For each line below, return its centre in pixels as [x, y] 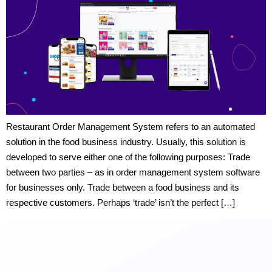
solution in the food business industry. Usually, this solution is [126, 142]
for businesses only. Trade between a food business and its [123, 188]
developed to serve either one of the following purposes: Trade [128, 157]
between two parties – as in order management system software [133, 172]
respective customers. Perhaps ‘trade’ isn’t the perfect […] [121, 203]
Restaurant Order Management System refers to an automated [131, 127]
